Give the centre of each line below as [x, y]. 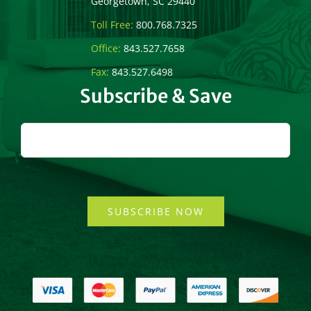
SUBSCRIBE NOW [155, 212]
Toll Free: [113, 25]
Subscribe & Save [155, 96]
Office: [107, 49]
